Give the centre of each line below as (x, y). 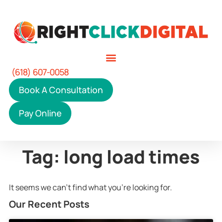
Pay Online (40, 113)
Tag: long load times (111, 156)
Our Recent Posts (49, 204)
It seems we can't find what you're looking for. (90, 188)
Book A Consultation (61, 90)
